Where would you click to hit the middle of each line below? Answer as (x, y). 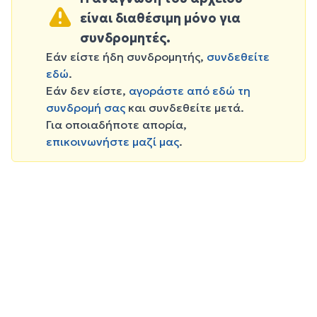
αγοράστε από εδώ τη (190, 91)
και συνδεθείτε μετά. (185, 108)
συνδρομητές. (125, 38)
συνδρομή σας (86, 108)
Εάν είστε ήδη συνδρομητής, (126, 57)
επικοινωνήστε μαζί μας (113, 142)
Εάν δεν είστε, (87, 91)
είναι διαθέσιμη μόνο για (160, 18)
